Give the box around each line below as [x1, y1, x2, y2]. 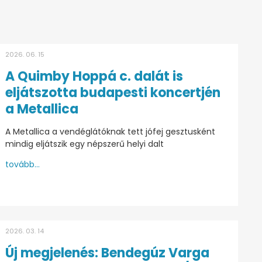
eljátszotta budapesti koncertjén [5, 83, 220, 102]
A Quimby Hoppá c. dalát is [5, 67, 183, 85]
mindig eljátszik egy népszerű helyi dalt [5, 137, 164, 150]
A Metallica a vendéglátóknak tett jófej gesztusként [5, 125, 215, 137]
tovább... [5, 158, 40, 170]
